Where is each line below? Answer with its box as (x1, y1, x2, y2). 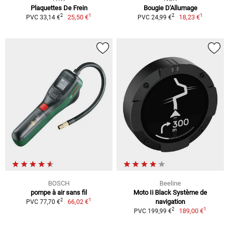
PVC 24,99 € (137, 13, 172, 21)
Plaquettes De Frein (30, 4, 87, 12)
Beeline (159, 179, 181, 187)
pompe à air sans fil (31, 188, 87, 196)
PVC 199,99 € (133, 207, 172, 215)
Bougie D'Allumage (143, 4, 197, 12)
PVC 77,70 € (26, 198, 60, 205)
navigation (155, 197, 185, 205)
